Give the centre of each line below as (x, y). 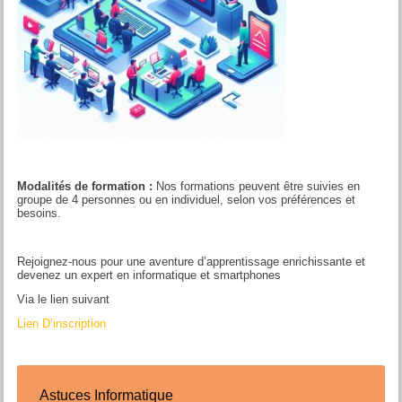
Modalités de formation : (85, 186)
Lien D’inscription (62, 323)
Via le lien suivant (64, 299)
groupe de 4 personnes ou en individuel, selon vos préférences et (187, 199)
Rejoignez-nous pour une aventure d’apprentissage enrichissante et (192, 261)
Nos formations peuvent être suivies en (257, 186)
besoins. (39, 213)
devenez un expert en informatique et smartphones (149, 275)
